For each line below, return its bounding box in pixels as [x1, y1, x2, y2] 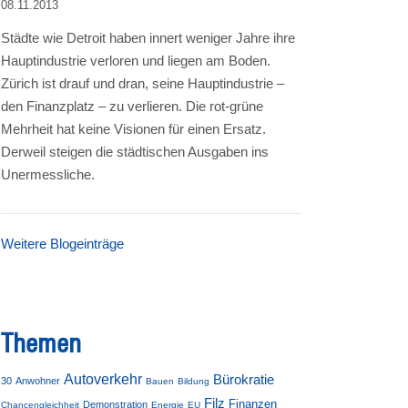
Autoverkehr [64, 372, 142, 388]
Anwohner [15, 375, 60, 387]
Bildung [178, 376, 209, 387]
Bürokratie [213, 372, 274, 388]
